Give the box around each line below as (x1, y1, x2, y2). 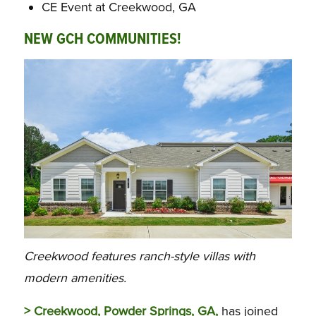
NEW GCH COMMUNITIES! (23, 29, 181, 50)
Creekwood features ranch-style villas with (23, 248, 255, 265)
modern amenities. (23, 270, 126, 286)
